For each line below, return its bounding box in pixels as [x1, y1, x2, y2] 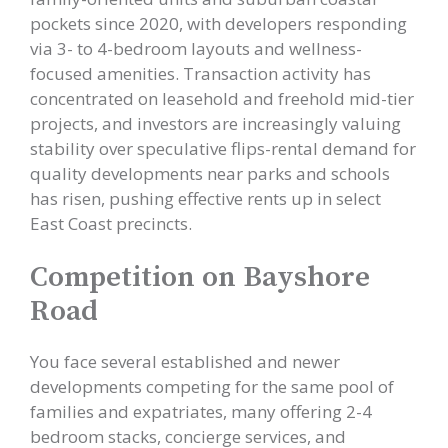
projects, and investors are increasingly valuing [30, 111, 401, 135]
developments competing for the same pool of [30, 375, 394, 398]
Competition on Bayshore [30, 259, 370, 296]
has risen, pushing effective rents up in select [30, 186, 381, 210]
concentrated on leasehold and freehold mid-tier [30, 86, 414, 110]
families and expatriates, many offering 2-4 [30, 400, 372, 423]
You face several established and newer [30, 350, 340, 373]
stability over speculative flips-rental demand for [30, 136, 416, 160]
